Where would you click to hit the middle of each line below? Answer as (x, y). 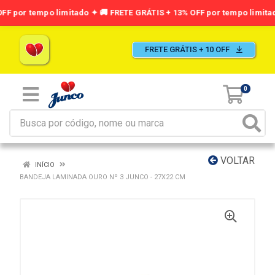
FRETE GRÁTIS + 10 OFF (188, 49)
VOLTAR (236, 161)
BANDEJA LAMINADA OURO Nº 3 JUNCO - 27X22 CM (103, 177)
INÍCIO (44, 165)
